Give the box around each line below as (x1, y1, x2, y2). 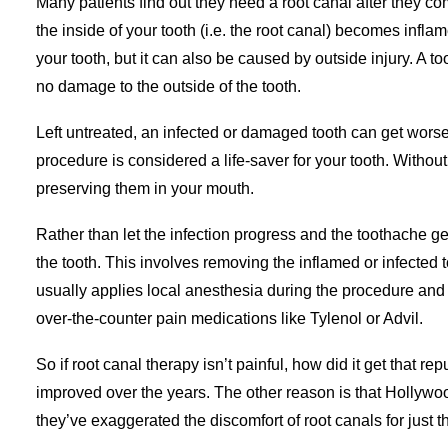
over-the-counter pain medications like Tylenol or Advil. (36, 310, 423, 327)
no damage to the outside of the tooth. (36, 78, 301, 95)
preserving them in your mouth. (36, 180, 254, 197)
